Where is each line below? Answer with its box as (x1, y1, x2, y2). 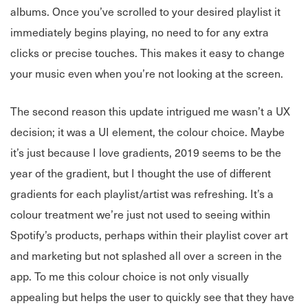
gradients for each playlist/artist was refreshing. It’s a (10, 185, 274, 202)
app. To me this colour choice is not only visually (10, 267, 249, 285)
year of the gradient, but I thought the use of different (10, 164, 271, 181)
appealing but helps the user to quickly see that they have (10, 288, 294, 305)
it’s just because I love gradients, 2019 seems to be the (10, 144, 281, 161)
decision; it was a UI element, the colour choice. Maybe (10, 123, 285, 140)
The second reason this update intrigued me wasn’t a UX (10, 102, 290, 120)
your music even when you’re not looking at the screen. (10, 65, 289, 82)
